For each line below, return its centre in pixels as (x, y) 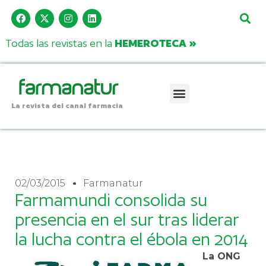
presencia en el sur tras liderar (127, 219)
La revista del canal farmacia (67, 105)
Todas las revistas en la (60, 43)
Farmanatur (113, 183)
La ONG (221, 256)
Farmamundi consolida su (111, 200)
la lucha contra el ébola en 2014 (132, 239)
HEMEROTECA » (155, 43)
